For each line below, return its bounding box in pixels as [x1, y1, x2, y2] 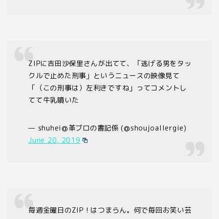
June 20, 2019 [28, 135, 81, 145]
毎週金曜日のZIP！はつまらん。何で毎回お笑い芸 [28, 205, 192, 216]
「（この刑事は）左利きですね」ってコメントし [28, 83, 187, 93]
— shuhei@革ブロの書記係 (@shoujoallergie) [28, 123, 187, 133]
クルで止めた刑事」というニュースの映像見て [28, 70, 180, 81]
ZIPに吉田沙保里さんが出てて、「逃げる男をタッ [28, 58, 192, 68]
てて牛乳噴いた [28, 95, 79, 105]
